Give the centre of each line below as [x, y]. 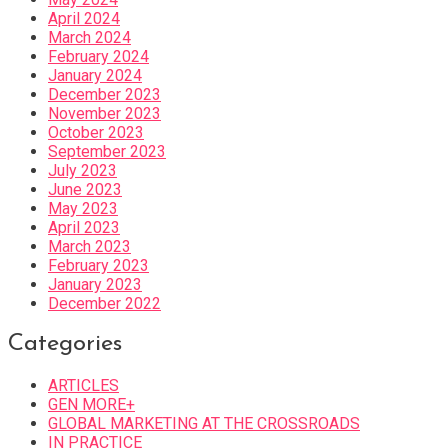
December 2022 [104, 303]
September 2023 [107, 151]
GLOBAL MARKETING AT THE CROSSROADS [204, 424]
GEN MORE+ [91, 405]
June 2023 [85, 189]
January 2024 [95, 75]
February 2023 [98, 265]
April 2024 [84, 18]
